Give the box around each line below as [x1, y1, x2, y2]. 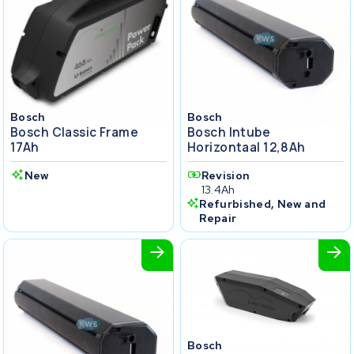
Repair [199, 210, 237, 225]
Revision [201, 168, 250, 183]
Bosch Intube [187, 123, 271, 141]
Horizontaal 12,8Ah [187, 138, 306, 156]
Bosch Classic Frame [10, 123, 139, 141]
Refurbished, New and [199, 196, 326, 211]
